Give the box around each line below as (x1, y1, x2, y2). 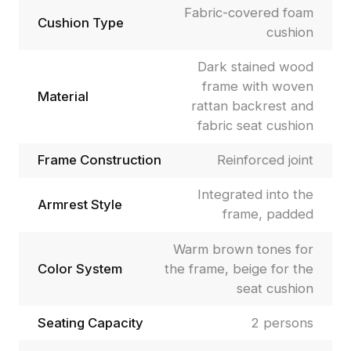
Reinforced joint (217, 152, 314, 168)
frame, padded (223, 206, 314, 223)
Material (37, 88, 89, 104)
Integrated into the (197, 186, 314, 203)
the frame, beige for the (165, 260, 314, 277)
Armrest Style (37, 196, 122, 212)
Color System (37, 260, 122, 277)
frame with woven (202, 78, 314, 95)
